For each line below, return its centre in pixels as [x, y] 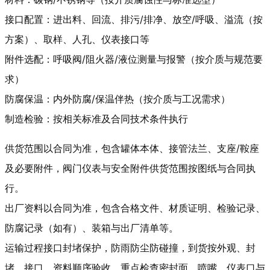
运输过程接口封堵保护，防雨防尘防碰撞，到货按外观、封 [130, 248]
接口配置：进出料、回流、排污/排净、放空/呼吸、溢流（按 [134, 20]
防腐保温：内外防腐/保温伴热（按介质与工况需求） [118, 99]
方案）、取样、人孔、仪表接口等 [77, 39]
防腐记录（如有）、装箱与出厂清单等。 [92, 228]
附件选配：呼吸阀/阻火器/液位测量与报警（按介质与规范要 [134, 59]
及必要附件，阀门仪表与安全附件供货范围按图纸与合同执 [130, 168]
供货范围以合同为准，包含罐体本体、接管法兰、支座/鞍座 [132, 149]
